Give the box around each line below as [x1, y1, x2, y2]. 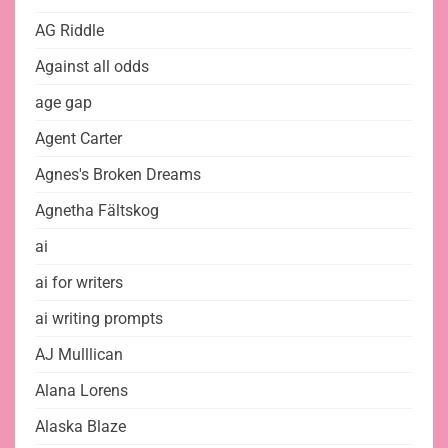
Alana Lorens [35, 381, 128, 401]
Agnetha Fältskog [35, 201, 159, 221]
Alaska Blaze [35, 417, 126, 437]
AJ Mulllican [35, 345, 123, 365]
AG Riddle [35, 21, 104, 41]
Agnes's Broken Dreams [35, 165, 201, 185]
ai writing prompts [35, 309, 163, 329]
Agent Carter [35, 129, 122, 149]
